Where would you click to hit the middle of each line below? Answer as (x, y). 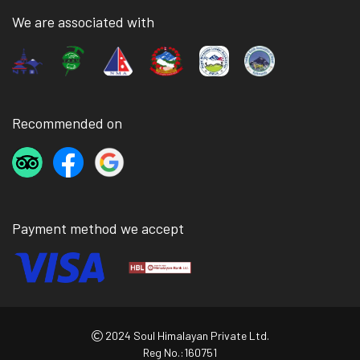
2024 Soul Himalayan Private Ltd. (186, 336)
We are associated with (83, 22)
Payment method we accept (98, 229)
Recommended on (67, 123)
